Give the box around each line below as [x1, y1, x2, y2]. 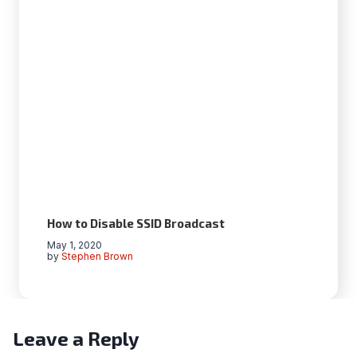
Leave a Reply [13, 326, 139, 350]
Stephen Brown [61, 249, 134, 262]
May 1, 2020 [47, 238, 102, 251]
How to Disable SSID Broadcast [47, 215, 225, 230]
